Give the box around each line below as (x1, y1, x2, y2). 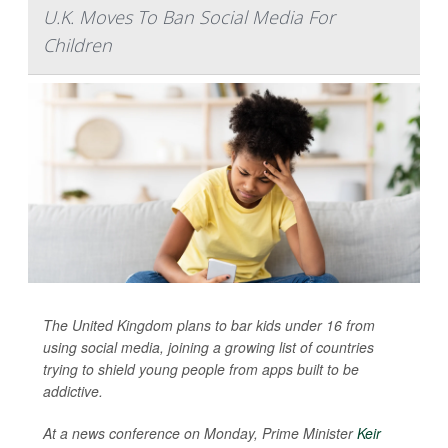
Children (43, 32, 112, 57)
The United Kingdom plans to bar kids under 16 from (43, 314, 375, 335)
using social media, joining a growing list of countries (43, 336, 374, 357)
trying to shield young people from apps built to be (43, 358, 359, 379)
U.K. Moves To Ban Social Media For (43, 4, 335, 29)
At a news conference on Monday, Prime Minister (43, 422, 353, 443)
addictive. (43, 380, 103, 401)
